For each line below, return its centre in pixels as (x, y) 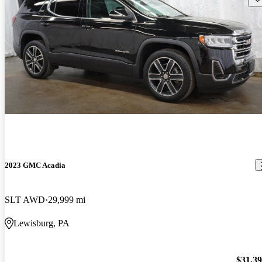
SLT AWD (25, 200)
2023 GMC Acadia (35, 165)
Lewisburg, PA (42, 223)
